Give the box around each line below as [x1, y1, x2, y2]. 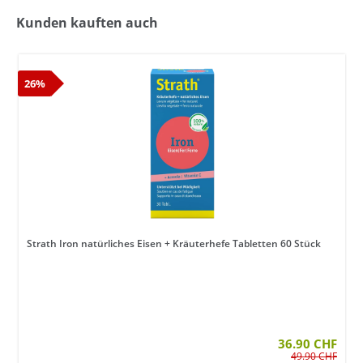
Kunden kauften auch [16, 14, 158, 32]
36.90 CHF [278, 335, 337, 352]
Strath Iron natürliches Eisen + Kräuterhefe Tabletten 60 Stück [27, 237, 321, 251]
